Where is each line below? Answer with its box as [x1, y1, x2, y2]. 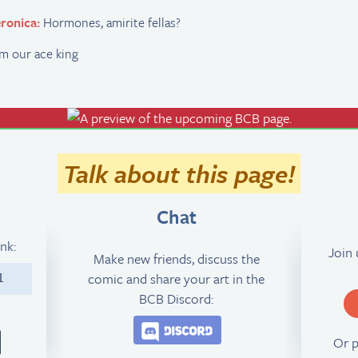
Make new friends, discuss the [93, 249, 260, 269]
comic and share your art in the [88, 268, 265, 289]
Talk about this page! [62, 155, 296, 191]
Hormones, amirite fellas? [40, 12, 181, 32]
